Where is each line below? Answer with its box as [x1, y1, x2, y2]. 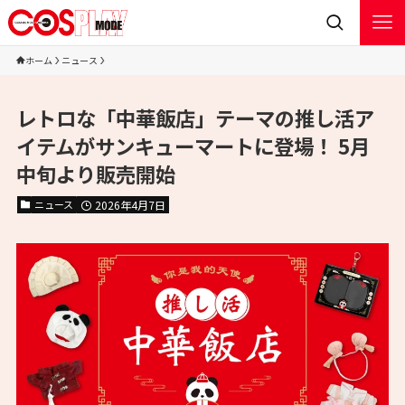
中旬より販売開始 [15, 159, 175, 189]
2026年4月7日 [94, 197, 165, 213]
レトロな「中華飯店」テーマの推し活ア [15, 103, 374, 133]
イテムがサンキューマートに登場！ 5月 [15, 131, 370, 161]
